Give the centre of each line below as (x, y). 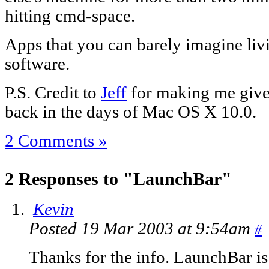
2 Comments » (56, 141)
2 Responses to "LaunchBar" (118, 178)
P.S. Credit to (53, 92)
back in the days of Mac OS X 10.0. (131, 112)
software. (37, 64)
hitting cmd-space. (70, 16)
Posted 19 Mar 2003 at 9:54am (142, 229)
